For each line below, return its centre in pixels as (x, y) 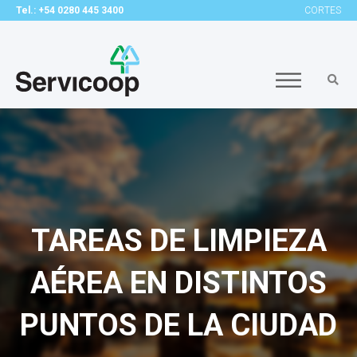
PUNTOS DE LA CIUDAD (178, 325)
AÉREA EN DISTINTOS (178, 283)
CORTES (322, 10)
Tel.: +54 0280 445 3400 (70, 10)
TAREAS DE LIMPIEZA (178, 241)
